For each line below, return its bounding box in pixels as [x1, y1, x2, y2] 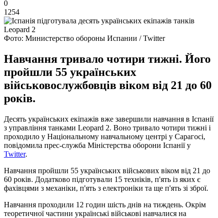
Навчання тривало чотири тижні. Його [4, 52, 211, 65]
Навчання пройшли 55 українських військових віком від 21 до [4, 166, 210, 175]
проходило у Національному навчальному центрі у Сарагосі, [4, 132, 205, 141]
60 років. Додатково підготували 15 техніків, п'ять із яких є [4, 175, 200, 183]
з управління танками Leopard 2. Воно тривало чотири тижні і [4, 123, 211, 132]
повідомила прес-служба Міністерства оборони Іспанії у [4, 141, 191, 149]
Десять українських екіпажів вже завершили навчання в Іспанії [4, 114, 214, 123]
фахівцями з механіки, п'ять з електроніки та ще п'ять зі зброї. [4, 183, 208, 192]
